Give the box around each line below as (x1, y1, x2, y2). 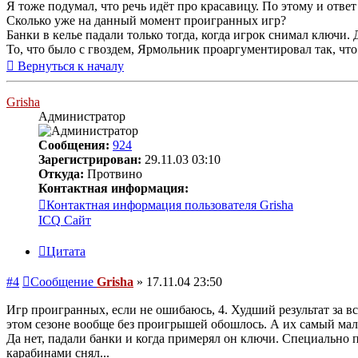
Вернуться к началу (18, 58, 124, 73)
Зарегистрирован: (38, 152, 141, 166)
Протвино (84, 166, 142, 181)
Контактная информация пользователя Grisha (46, 197, 293, 212)
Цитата (46, 245, 86, 259)
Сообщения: (38, 137, 109, 152)
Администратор (38, 109, 125, 123)
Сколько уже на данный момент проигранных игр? (6, 13, 286, 27)
